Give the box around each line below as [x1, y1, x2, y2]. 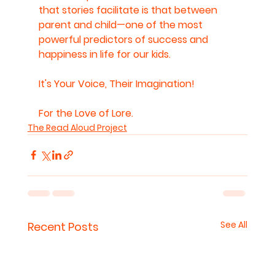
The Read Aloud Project [27, 121, 127, 134]
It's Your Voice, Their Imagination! [38, 76, 195, 91]
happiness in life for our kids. [38, 47, 171, 61]
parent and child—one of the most [38, 17, 205, 32]
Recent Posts [27, 219, 99, 234]
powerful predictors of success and [38, 32, 211, 47]
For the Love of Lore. [38, 106, 133, 120]
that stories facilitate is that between [38, 2, 220, 17]
